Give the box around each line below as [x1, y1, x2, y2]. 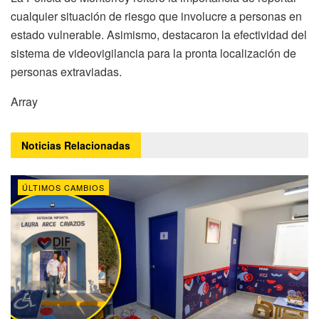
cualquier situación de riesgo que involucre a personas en [11, 7, 302, 24]
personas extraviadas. [11, 63, 122, 80]
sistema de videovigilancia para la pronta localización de [11, 44, 296, 61]
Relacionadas [64, 137, 130, 152]
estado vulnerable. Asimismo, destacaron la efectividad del [11, 26, 307, 43]
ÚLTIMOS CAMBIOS [22, 181, 105, 193]
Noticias [21, 137, 64, 152]
